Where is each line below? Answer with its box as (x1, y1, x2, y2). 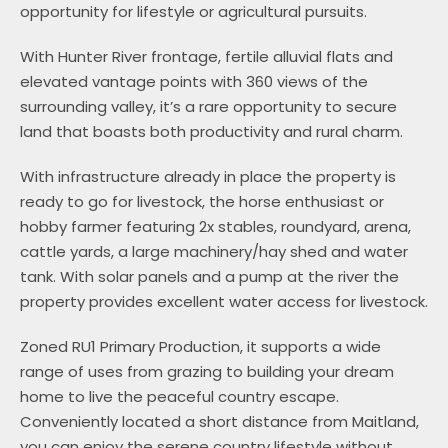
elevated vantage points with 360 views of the (19, 71, 368, 93)
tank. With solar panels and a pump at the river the (19, 266, 399, 288)
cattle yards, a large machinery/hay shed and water (19, 241, 408, 263)
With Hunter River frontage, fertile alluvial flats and (19, 46, 393, 68)
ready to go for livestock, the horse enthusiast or (19, 191, 384, 213)
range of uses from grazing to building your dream (19, 361, 394, 383)
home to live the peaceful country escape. (19, 386, 339, 408)
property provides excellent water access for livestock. (19, 291, 428, 313)
